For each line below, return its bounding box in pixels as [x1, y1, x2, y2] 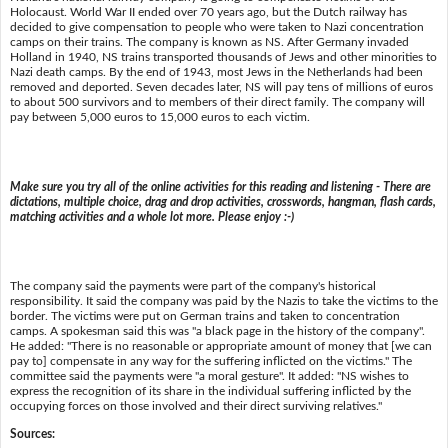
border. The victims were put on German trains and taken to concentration [9, 310, 400, 323]
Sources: [9, 427, 55, 440]
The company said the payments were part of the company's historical [9, 280, 376, 293]
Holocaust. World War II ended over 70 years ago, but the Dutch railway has [9, 5, 407, 18]
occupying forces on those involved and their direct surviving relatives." [9, 400, 382, 413]
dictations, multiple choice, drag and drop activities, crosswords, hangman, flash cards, [9, 195, 436, 208]
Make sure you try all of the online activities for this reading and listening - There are [9, 180, 431, 193]
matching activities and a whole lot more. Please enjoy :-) [9, 210, 294, 223]
